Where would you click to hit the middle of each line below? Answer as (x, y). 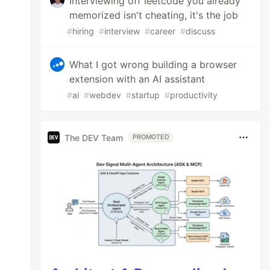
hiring (83, 31)
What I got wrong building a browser (153, 64)
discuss (201, 31)
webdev (105, 95)
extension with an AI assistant (137, 79)
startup (146, 95)
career (163, 31)
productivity (194, 95)
